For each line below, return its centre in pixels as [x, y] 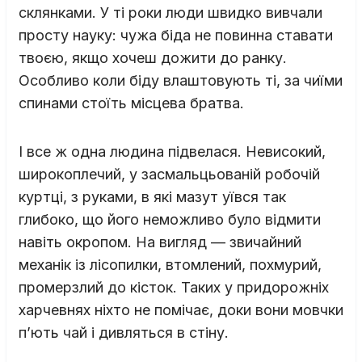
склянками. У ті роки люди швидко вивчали [170, 12]
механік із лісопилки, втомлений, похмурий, [170, 264]
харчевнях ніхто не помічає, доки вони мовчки [181, 309]
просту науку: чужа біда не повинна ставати [176, 35]
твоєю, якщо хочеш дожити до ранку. [153, 57]
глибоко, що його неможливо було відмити [170, 219]
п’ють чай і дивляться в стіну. [124, 332]
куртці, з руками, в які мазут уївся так [152, 196]
